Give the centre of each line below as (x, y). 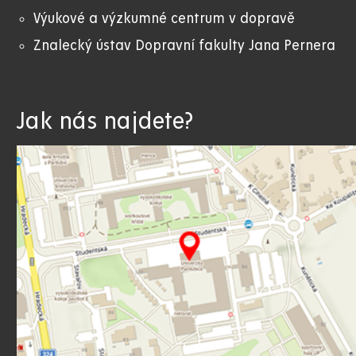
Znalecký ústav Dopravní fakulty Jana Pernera (184, 45)
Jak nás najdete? (105, 121)
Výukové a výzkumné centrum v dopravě (164, 18)
